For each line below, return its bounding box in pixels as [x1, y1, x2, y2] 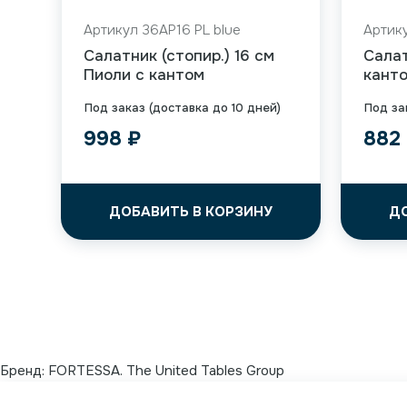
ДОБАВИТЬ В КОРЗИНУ [109, 203, 273, 221]
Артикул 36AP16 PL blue [84, 21, 242, 39]
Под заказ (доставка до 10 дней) [84, 100, 282, 115]
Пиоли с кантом [84, 65, 205, 84]
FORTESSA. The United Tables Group [48, 362, 284, 380]
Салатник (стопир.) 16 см [84, 46, 275, 65]
